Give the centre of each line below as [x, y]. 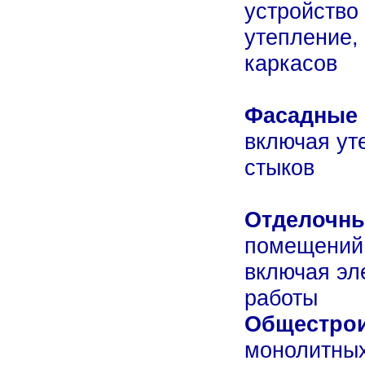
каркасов [291, 63]
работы [281, 297]
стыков [279, 167]
